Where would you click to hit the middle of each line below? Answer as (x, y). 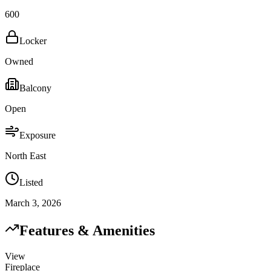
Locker (33, 41)
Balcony (35, 88)
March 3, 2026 (33, 203)
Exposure (38, 135)
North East (25, 156)
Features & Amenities (87, 231)
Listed (31, 183)
